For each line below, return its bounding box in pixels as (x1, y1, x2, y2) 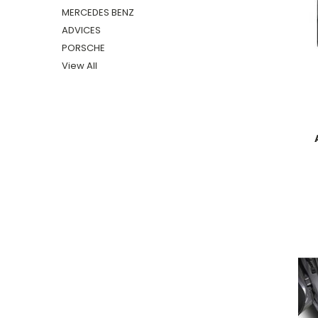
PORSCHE (62, 40, 105, 55)
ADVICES (62, 23, 101, 37)
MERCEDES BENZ (62, 5, 134, 19)
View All (62, 58, 97, 72)
